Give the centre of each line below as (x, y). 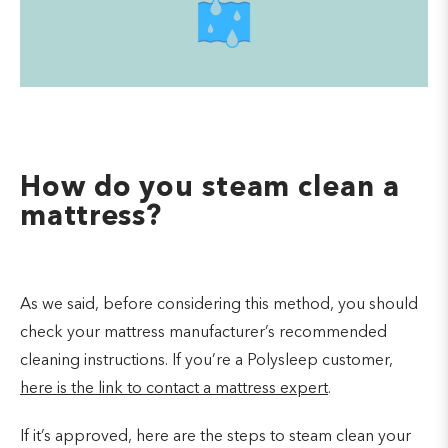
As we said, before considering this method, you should (219, 304)
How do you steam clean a (210, 188)
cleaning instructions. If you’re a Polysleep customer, (206, 360)
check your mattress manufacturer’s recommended (203, 332)
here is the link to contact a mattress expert (174, 388)
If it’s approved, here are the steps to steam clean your (215, 436)
